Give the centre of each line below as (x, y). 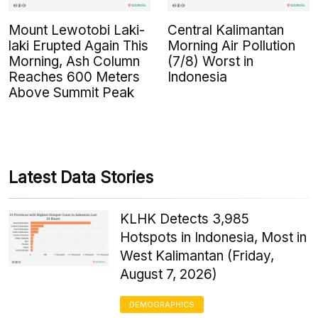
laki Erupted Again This (78, 45)
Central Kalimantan (226, 30)
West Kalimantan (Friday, (197, 256)
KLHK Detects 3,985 (185, 219)
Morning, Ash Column (74, 61)
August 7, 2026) (169, 274)
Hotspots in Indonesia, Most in (214, 237)
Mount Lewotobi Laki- (77, 30)
